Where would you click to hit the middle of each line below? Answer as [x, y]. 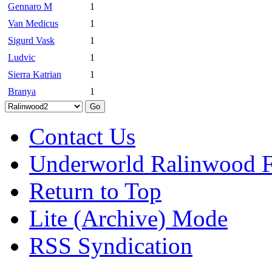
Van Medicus [33, 23]
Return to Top [95, 191]
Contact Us [82, 136]
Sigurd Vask [31, 40]
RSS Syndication [111, 246]
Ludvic [22, 57]
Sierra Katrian [35, 74]
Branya [22, 91]
